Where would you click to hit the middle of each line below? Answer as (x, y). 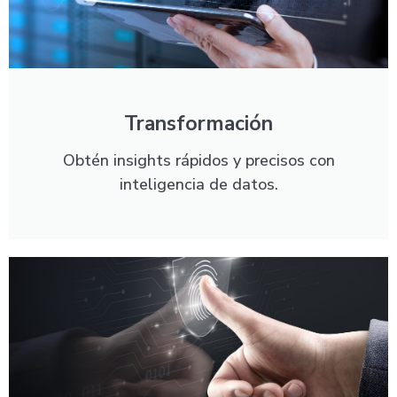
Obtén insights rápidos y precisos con (198, 160)
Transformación (198, 123)
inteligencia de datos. (198, 184)
